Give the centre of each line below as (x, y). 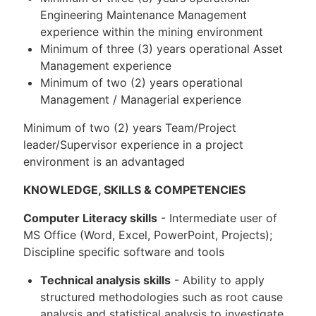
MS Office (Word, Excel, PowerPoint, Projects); (148, 235)
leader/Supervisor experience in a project (133, 144)
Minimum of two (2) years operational (141, 82)
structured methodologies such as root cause (162, 297)
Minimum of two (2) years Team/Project (130, 127)
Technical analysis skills (105, 280)
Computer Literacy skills (90, 218)
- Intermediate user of (217, 218)
